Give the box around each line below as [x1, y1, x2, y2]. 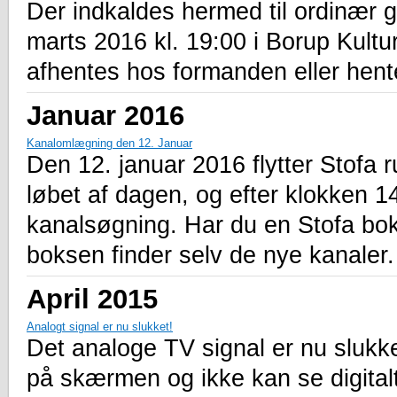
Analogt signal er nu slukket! [27, 319, 173, 333]
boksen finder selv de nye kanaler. [27, 241, 394, 269]
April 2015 [27, 283, 158, 314]
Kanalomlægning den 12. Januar [27, 136, 192, 150]
